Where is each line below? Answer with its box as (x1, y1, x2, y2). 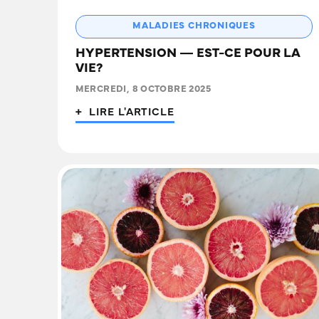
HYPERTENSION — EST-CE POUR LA (75, 48, 300, 61)
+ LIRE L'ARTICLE (75, 108, 174, 118)
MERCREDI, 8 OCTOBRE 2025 (75, 85, 211, 95)
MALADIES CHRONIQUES (132, 22, 256, 31)
